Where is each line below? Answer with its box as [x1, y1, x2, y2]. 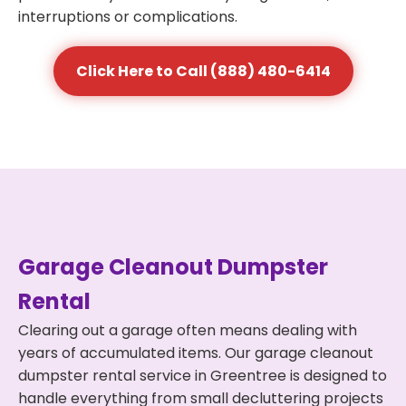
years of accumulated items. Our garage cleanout [18, 343, 373, 363]
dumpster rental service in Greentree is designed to [18, 365, 387, 386]
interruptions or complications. [18, 6, 237, 27]
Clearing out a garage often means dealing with [18, 320, 357, 341]
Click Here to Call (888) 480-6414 [75, 61, 331, 82]
